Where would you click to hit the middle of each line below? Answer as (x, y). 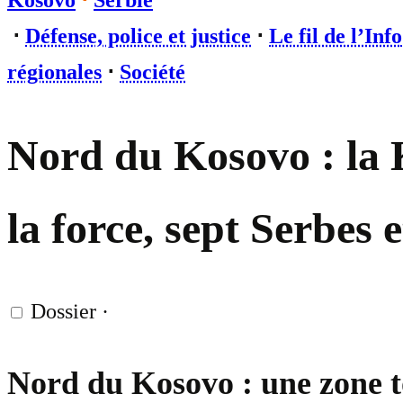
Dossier (63, 312)
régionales (54, 72)
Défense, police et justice (138, 36)
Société (152, 72)
